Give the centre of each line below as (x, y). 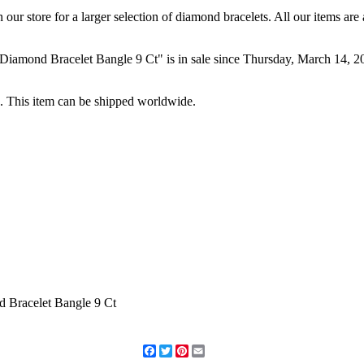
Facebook (181, 350)
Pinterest (210, 350)
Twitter (191, 350)
